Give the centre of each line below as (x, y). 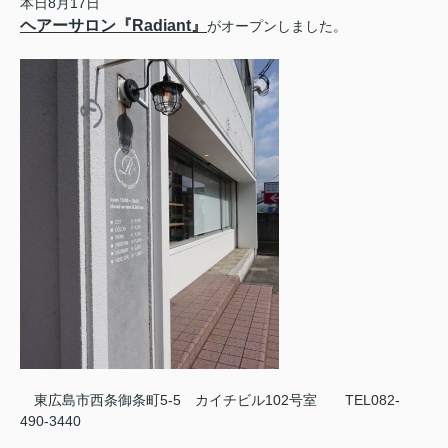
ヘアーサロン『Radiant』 (113, 25)
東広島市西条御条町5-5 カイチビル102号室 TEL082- (210, 400)
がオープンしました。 (277, 26)
